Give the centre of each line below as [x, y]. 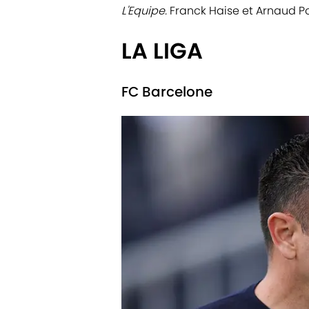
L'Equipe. [146, 10]
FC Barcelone [167, 91]
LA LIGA [162, 50]
